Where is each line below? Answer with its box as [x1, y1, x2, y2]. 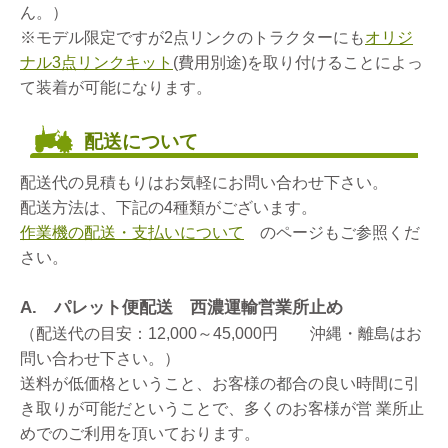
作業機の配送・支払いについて [20, 223, 244, 241]
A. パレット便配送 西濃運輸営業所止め [20, 297, 343, 317]
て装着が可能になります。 [20, 78, 212, 96]
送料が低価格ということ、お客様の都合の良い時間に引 [20, 374, 420, 392]
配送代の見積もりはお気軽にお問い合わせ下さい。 [20, 173, 388, 191]
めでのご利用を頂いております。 [20, 424, 260, 442]
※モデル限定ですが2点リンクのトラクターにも [20, 28, 365, 46]
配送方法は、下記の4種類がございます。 [20, 198, 317, 216]
